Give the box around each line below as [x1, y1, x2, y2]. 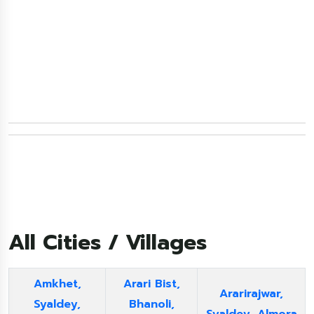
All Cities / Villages [8, 226, 207, 259]
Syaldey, [34, 296, 81, 313]
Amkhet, [33, 275, 81, 292]
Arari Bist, [123, 275, 180, 292]
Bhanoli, [128, 296, 175, 313]
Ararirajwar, [219, 285, 283, 302]
